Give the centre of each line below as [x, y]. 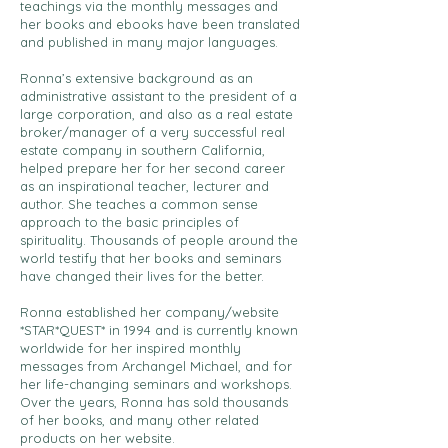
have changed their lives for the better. [142, 276]
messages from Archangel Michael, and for [156, 366]
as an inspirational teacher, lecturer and [144, 186]
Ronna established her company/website [149, 312]
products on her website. [97, 438]
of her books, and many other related [139, 420]
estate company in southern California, [142, 150]
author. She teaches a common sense [139, 204]
